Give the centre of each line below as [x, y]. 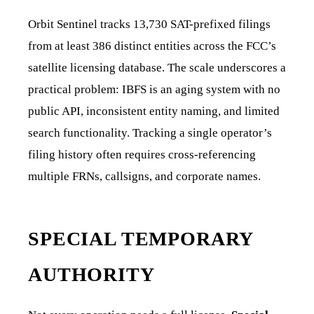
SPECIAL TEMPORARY [141, 239]
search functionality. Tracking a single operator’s [150, 133]
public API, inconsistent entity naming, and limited [154, 111]
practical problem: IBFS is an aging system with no [154, 90]
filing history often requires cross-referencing [142, 155]
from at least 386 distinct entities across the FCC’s [152, 46]
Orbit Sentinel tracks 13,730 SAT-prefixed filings [149, 25]
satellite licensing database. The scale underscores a [157, 68]
